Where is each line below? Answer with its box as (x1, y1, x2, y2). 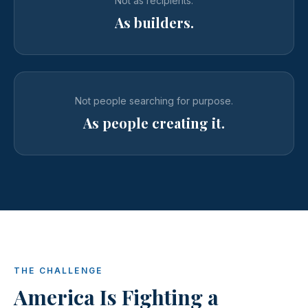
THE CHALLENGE (14, 265, 103, 276)
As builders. (114, 13, 194, 32)
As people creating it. (83, 113, 225, 132)
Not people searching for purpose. (75, 95, 233, 107)
